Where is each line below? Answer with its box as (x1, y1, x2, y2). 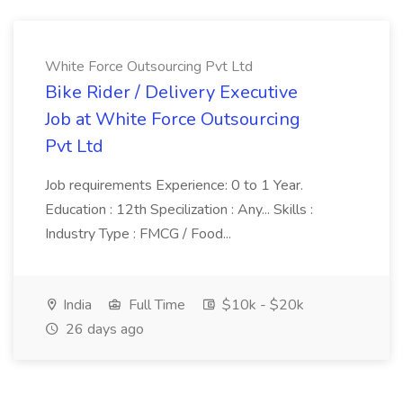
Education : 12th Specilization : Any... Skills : (45, 200, 313, 219)
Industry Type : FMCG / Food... (45, 224, 231, 244)
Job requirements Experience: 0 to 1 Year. (45, 175, 303, 195)
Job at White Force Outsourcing (45, 107, 300, 131)
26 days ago (62, 319, 144, 339)
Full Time (125, 295, 185, 315)
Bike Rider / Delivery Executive (45, 80, 298, 104)
